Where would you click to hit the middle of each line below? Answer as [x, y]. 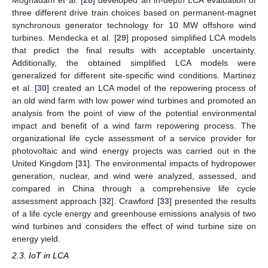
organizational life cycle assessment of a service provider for [134, 138]
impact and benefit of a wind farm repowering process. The [134, 125]
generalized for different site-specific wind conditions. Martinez [134, 75]
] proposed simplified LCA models [191, 37]
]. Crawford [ [135, 201]
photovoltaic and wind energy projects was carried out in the [134, 150]
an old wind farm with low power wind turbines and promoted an [134, 100]
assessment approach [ [57, 201]
